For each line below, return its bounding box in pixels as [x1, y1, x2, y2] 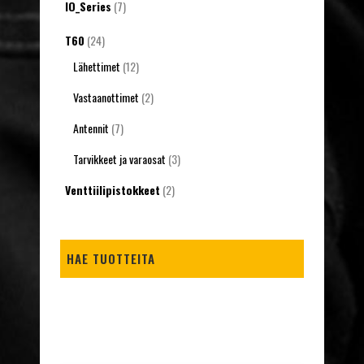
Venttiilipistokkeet [65, 181, 160, 198]
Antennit [73, 119, 109, 136]
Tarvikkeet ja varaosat [73, 150, 166, 167]
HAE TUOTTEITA [67, 249, 155, 267]
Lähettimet [73, 58, 120, 75]
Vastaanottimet [73, 89, 139, 106]
